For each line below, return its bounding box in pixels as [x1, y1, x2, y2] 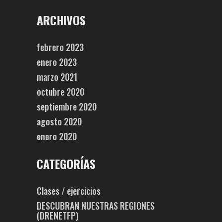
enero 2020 [37, 129, 77, 143]
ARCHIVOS [37, 10, 86, 29]
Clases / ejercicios [37, 184, 101, 197]
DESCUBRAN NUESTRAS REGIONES [37, 199, 155, 212]
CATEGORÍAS [37, 154, 96, 172]
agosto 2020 [37, 114, 82, 128]
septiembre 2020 [37, 100, 97, 113]
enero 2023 [37, 55, 77, 68]
